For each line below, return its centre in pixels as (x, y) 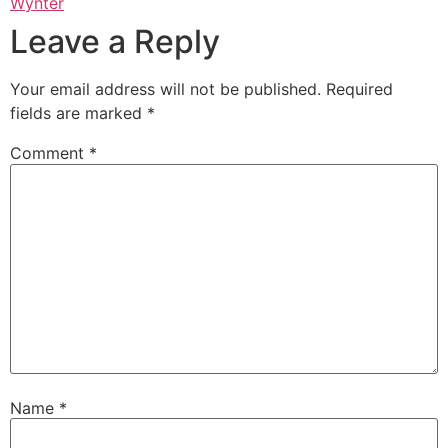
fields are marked (78, 113)
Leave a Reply (115, 42)
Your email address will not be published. (165, 89)
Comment (49, 153)
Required (359, 89)
